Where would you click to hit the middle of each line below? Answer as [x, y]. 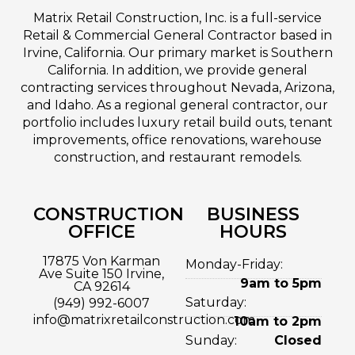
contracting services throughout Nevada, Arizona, [177, 87]
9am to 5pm [281, 283]
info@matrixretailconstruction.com [145, 319]
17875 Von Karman [102, 261]
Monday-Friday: [234, 264]
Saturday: [216, 302]
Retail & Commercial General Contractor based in [177, 35]
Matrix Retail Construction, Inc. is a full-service [177, 17]
